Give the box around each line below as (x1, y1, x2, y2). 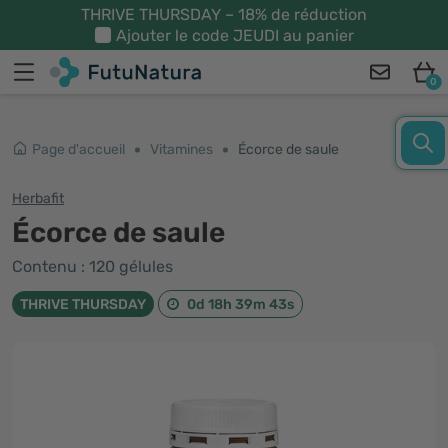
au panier (278, 26, 354, 45)
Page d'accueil (32, 141, 125, 158)
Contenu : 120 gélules (12, 257, 173, 276)
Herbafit (12, 190, 64, 207)
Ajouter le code (115, 26, 233, 45)
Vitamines (150, 141, 213, 158)
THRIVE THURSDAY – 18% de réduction (81, 5, 367, 24)
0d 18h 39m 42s (187, 296, 294, 313)
